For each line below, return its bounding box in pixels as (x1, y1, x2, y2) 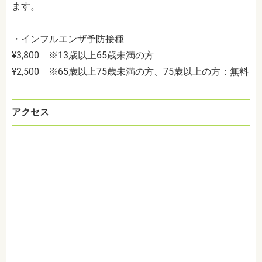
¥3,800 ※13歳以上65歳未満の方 (12, 50, 154, 61)
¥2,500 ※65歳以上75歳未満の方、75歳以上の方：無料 (12, 66, 249, 78)
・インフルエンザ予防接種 (12, 33, 124, 45)
